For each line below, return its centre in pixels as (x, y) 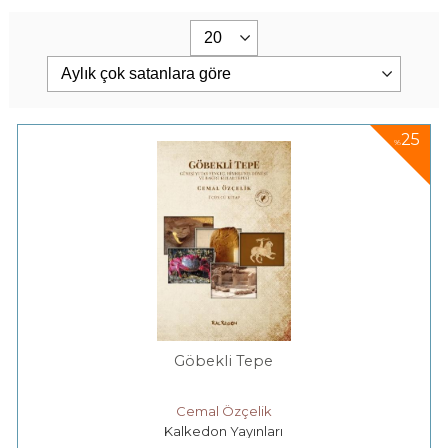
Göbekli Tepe (224, 360)
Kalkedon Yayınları (224, 430)
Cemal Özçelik (223, 411)
